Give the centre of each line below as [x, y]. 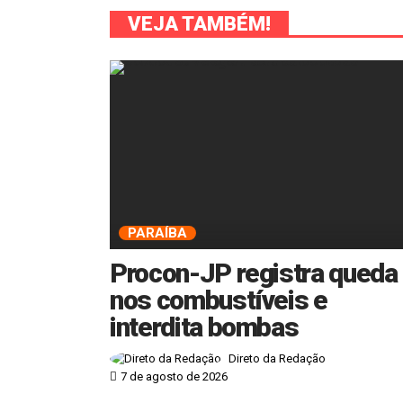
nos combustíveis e [219, 300]
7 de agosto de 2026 [174, 377]
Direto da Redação [277, 359]
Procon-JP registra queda [254, 273]
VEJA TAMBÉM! [199, 23]
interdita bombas [204, 327]
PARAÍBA [157, 233]
